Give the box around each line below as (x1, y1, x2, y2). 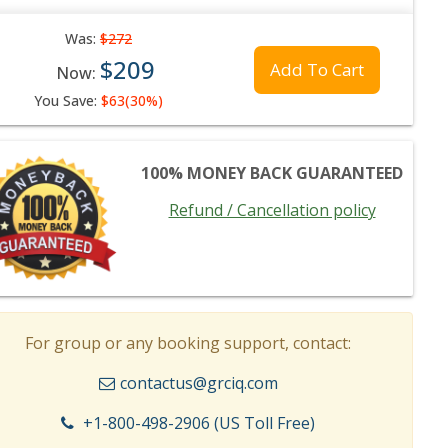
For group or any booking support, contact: (25, 332, 351, 354)
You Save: (33, 91, 101, 110)
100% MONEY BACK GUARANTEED (141, 162, 403, 184)
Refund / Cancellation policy (168, 199, 376, 221)
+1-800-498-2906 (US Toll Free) (83, 412, 315, 434)
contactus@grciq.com (119, 372, 278, 394)
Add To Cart (270, 57, 365, 81)
